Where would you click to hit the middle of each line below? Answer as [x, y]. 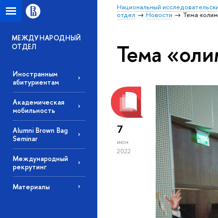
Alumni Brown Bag [40, 130]
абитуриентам [36, 82]
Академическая [38, 102]
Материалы [31, 186]
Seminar [25, 139]
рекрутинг [29, 166]
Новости [159, 15]
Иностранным [35, 74]
